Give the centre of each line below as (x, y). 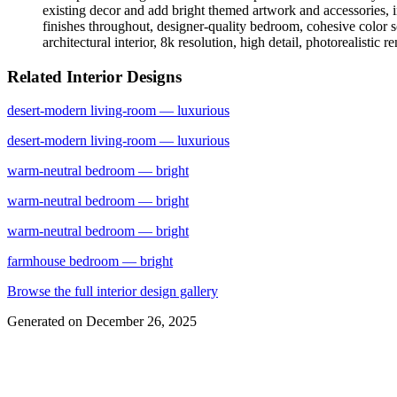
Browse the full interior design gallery (113, 292)
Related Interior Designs (94, 76)
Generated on (45, 322)
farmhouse (36, 261)
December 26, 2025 (141, 322)
